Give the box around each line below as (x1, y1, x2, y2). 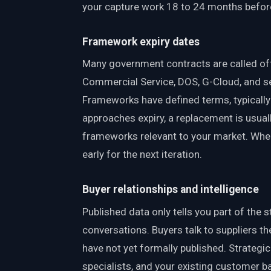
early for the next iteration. (82, 148, 202, 161)
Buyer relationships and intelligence (82, 183, 259, 196)
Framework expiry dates (82, 35, 200, 48)
